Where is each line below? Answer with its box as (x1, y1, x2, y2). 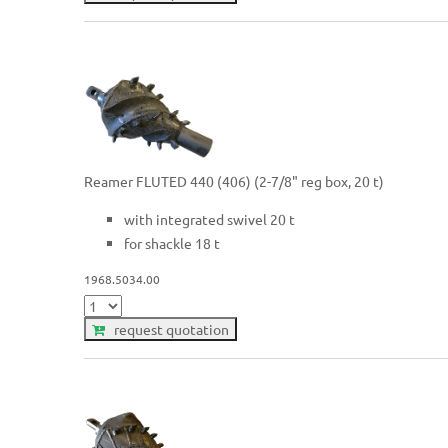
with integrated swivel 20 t (124, 209, 296, 228)
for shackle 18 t (124, 233, 221, 252)
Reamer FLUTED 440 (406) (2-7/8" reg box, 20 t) (84, 171, 385, 190)
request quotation (105, 320, 230, 339)
